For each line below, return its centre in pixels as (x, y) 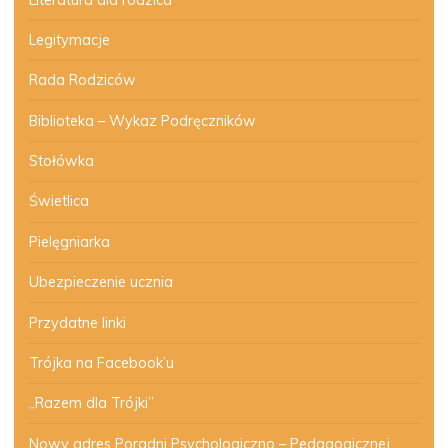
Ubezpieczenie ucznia (100, 282)
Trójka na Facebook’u (101, 362)
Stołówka (61, 161)
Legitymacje (69, 39)
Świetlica (58, 201)
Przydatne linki (77, 322)
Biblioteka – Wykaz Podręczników (142, 120)
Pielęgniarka (69, 241)
